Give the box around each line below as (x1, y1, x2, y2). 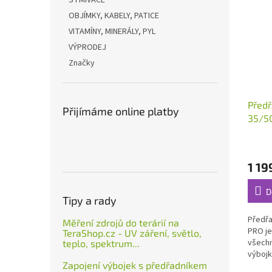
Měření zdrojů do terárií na (63, 217, 179, 228)
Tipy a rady (63, 194, 117, 207)
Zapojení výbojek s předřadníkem (63, 259, 207, 271)
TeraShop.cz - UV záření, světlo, (63, 227, 202, 239)
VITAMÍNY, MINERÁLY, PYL (69, 25, 155, 38)
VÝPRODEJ (69, 41, 106, 53)
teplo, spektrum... (63, 237, 140, 249)
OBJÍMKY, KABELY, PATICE (69, 10, 159, 22)
